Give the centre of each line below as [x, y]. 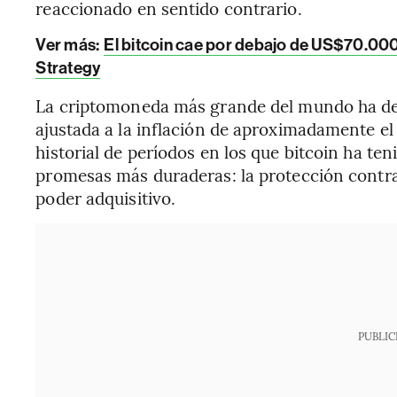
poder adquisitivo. [106, 198]
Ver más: [69, 45]
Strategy [68, 68]
